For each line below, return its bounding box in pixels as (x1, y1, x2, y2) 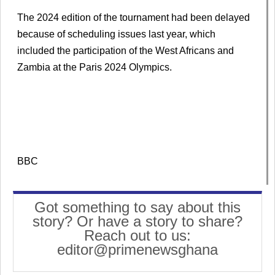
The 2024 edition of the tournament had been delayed (17, 12, 250, 23)
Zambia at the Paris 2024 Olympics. (17, 61, 172, 72)
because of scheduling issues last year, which (17, 28, 215, 39)
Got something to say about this (34, 199, 241, 216)
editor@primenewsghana (57, 241, 218, 258)
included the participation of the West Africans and (17, 45, 234, 56)
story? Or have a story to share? (33, 213, 242, 230)
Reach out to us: (84, 227, 191, 244)
